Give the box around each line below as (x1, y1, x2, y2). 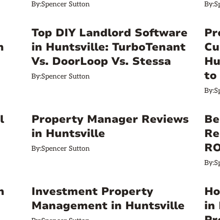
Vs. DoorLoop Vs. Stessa (31, 54, 171, 69)
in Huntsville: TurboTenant (31, 40, 186, 55)
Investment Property (31, 184, 153, 199)
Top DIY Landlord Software (31, 26, 188, 40)
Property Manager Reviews (31, 112, 189, 127)
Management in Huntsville (31, 198, 185, 213)
